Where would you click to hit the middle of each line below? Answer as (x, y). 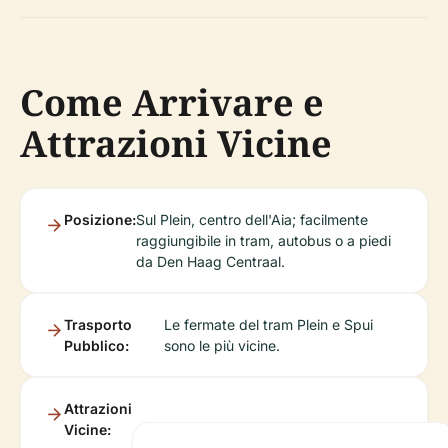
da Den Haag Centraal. (210, 262)
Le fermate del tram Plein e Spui (268, 325)
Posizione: (100, 220)
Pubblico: (96, 346)
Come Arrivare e (172, 103)
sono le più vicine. (221, 346)
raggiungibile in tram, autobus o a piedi (263, 241)
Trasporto (98, 325)
